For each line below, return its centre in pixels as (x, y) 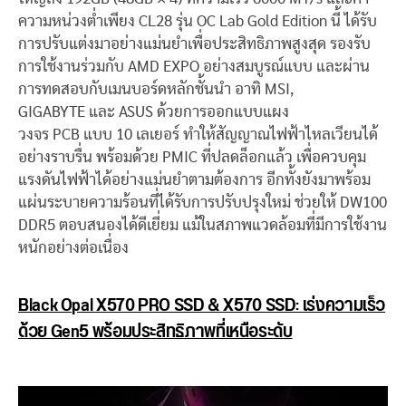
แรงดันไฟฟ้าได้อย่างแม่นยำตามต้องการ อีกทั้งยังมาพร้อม (194, 180)
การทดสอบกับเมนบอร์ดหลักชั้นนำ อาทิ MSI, (156, 90)
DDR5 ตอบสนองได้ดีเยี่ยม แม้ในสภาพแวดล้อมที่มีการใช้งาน (203, 226)
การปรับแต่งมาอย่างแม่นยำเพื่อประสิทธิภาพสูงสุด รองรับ (194, 44)
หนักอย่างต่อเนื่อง (73, 248)
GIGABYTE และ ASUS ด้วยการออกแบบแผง (154, 112)
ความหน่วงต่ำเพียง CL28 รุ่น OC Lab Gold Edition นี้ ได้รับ (198, 22)
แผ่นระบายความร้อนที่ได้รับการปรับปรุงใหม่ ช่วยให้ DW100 (203, 203)
